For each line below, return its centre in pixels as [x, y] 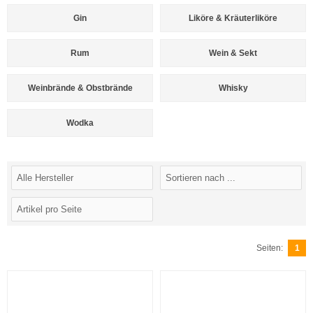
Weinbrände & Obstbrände [80, 88]
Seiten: [270, 248]
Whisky [233, 88]
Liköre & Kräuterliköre [233, 18]
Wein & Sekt [233, 53]
